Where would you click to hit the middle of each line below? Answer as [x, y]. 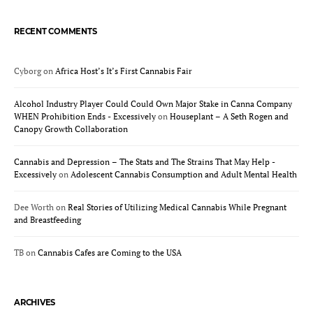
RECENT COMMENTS [56, 31]
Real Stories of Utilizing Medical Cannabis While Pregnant [177, 207]
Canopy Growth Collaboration [71, 129]
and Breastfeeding [48, 219]
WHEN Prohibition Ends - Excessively [85, 116]
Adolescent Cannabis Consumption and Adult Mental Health [184, 174]
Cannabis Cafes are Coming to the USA [110, 252]
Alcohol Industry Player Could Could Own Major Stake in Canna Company [153, 103]
